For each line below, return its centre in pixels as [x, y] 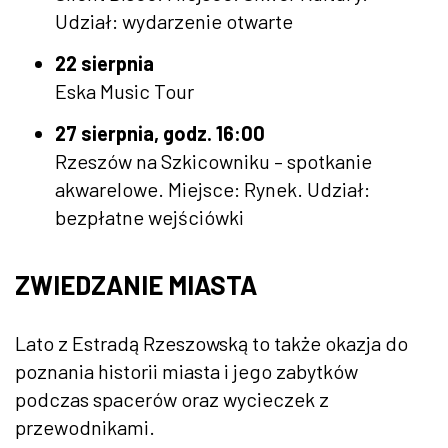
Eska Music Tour [124, 90]
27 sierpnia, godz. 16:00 [160, 132]
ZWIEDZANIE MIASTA [136, 284]
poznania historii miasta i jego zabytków [186, 370]
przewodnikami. [85, 426]
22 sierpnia [104, 62]
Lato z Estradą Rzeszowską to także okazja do [211, 342]
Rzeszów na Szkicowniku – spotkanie [213, 160]
